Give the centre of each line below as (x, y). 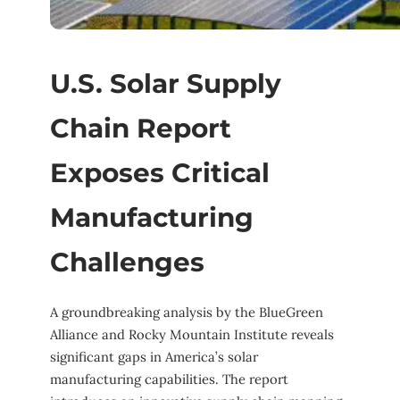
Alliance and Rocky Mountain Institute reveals (192, 335)
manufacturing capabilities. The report (169, 379)
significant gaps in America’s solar (154, 357)
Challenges (127, 261)
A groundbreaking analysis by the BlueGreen (187, 312)
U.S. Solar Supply (166, 83)
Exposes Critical (160, 172)
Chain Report (141, 127)
